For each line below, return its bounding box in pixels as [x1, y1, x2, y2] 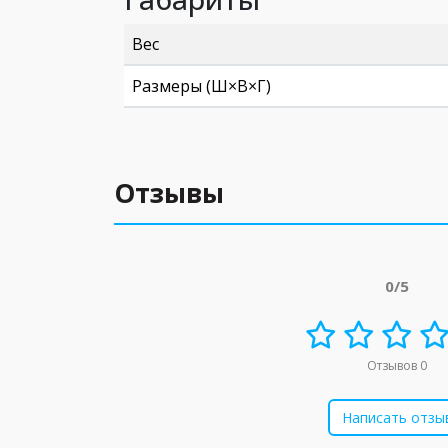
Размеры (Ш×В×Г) [132, 75, 271, 97]
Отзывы [114, 175, 224, 211]
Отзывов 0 [367, 357, 428, 374]
